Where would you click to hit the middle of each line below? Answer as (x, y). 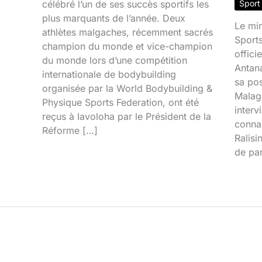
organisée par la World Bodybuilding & (127, 88)
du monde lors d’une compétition (115, 60)
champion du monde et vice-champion (127, 46)
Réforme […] (70, 130)
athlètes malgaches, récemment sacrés (128, 32)
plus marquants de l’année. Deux (114, 18)
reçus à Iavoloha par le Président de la (127, 116)
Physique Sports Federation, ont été (121, 102)
